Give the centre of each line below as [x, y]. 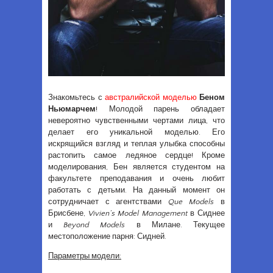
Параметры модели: [85, 256]
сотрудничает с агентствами [108, 201]
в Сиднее [206, 213]
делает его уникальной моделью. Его [136, 132]
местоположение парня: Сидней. [107, 236]
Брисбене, [68, 213]
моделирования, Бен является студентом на [136, 167]
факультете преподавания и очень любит [136, 178]
